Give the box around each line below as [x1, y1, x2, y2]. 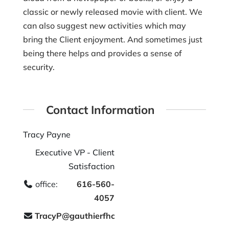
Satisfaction [68, 161, 114, 172]
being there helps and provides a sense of [22, 48, 182, 58]
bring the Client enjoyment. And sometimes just [22, 34, 202, 44]
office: [33, 179, 58, 190]
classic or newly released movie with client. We [22, 6, 202, 17]
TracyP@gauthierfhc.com [34, 211, 133, 221]
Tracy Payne [22, 129, 71, 140]
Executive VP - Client [35, 147, 114, 158]
